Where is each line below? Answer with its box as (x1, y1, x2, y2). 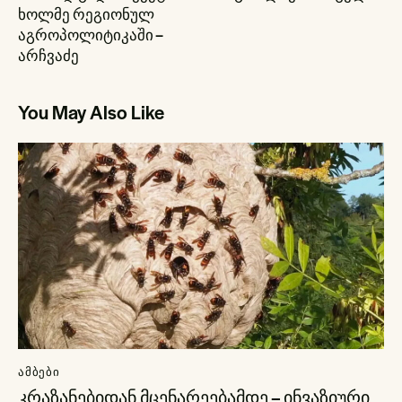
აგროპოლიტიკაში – (18, 24, 162, 46)
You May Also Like (18, 99, 164, 126)
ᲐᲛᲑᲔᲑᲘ (18, 363, 60, 380)
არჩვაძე (18, 45, 79, 66)
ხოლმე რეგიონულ (18, 4, 154, 25)
